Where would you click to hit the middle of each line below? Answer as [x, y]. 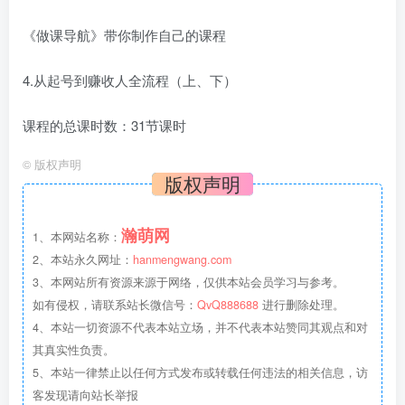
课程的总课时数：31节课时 [104, 125]
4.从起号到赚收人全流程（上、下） [130, 80]
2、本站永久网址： [83, 259]
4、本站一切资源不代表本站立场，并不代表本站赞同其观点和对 [200, 327]
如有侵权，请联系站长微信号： [115, 304]
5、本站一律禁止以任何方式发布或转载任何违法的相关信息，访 [200, 372]
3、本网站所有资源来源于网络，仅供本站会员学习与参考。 [188, 282]
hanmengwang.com [182, 259]
